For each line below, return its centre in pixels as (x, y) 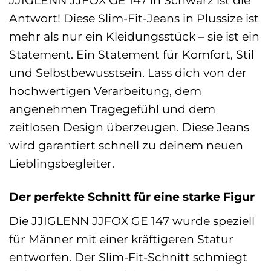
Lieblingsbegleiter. (62, 164)
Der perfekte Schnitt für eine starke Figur (132, 197)
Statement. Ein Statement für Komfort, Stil (132, 55)
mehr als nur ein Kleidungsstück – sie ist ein (134, 37)
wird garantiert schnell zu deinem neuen (126, 145)
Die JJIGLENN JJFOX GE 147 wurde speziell (132, 220)
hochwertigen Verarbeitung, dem (105, 91)
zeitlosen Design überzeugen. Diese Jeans (129, 127)
